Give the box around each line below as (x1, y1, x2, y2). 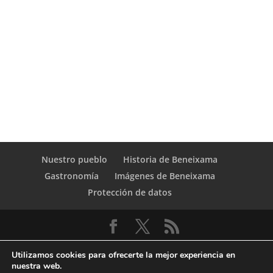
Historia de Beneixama (123, 153, 218, 165)
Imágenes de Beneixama (114, 169, 215, 182)
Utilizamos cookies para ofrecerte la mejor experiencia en (12, 249, 235, 261)
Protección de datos (87, 186, 172, 198)
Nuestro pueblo (41, 153, 108, 165)
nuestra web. (12, 260, 62, 272)
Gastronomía (44, 169, 99, 182)
